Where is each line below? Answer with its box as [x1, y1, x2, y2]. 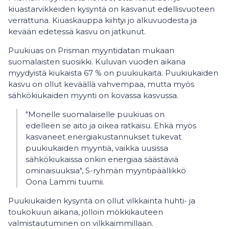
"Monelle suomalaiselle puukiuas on [26, 109, 165, 119]
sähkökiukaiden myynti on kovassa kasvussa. [8, 90, 178, 100]
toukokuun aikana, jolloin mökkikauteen [8, 207, 163, 217]
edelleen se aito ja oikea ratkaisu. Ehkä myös [26, 121, 196, 130]
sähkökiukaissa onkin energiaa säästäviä [26, 154, 178, 164]
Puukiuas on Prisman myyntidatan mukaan [8, 45, 174, 55]
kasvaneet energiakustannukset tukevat [26, 132, 181, 142]
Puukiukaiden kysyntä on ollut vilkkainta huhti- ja [8, 196, 195, 205]
